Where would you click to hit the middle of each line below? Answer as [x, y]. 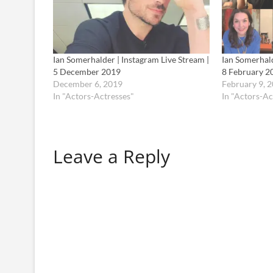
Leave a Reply [112, 157]
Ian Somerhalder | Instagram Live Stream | [131, 60]
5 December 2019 [87, 72]
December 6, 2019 [88, 84]
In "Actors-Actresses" [94, 96]
